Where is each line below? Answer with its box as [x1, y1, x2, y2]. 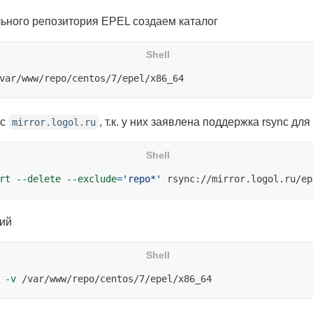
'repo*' [122, 173, 161, 184]
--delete [16, 173, 61, 184]
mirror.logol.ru [12, 116, 96, 128]
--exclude [66, 173, 117, 184]
